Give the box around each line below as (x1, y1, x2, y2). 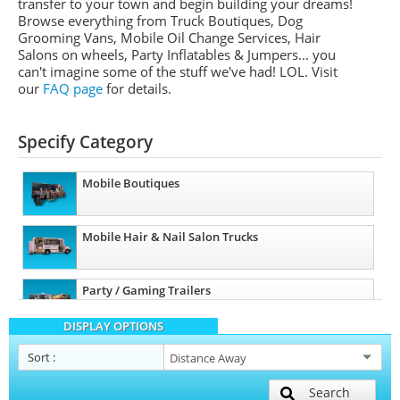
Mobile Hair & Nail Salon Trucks (82, 229, 258, 245)
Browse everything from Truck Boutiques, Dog (18, 12, 303, 29)
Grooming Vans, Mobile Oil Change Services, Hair (18, 29, 321, 46)
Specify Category (18, 130, 153, 153)
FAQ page (43, 79, 103, 97)
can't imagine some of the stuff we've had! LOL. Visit (18, 62, 337, 80)
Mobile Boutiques (82, 175, 179, 191)
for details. (103, 79, 171, 97)
